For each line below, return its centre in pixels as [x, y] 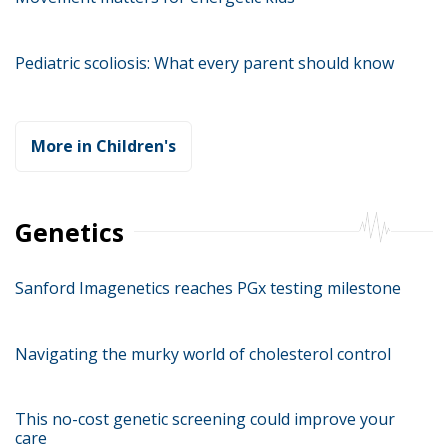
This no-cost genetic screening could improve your [205, 419]
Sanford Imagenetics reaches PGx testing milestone [208, 288]
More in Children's [103, 146]
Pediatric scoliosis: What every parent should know [204, 62]
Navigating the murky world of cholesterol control [203, 353]
